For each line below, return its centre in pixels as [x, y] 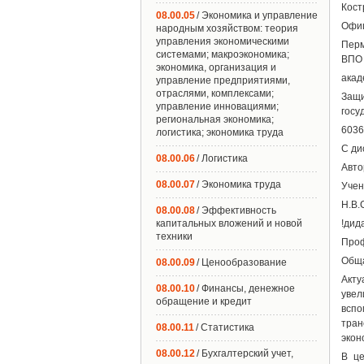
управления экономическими [223, 41]
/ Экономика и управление [257, 15]
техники [174, 236]
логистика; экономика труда [220, 132]
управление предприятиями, [223, 80]
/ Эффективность [236, 210]
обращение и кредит [204, 301]
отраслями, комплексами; [215, 93]
